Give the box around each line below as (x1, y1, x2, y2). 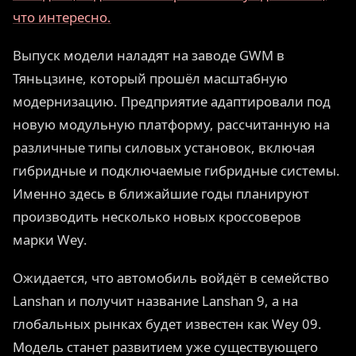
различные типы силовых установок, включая (13, 138, 315, 157)
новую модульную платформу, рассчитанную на (13, 115, 330, 134)
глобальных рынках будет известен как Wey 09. (13, 315, 322, 334)
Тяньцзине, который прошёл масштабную (13, 69, 288, 88)
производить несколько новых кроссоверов (13, 207, 301, 226)
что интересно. (13, 8, 111, 27)
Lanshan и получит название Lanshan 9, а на (13, 292, 298, 311)
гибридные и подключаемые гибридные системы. (13, 161, 340, 180)
